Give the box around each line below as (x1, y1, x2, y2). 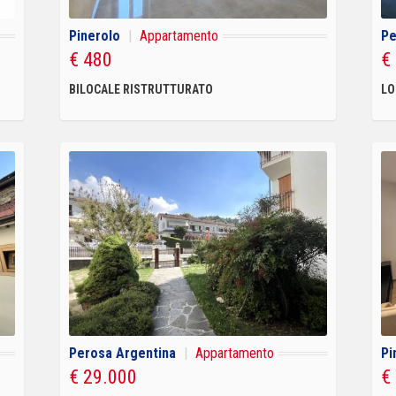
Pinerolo (68, 27, 120, 44)
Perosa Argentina (68, 344, 176, 362)
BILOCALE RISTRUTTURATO (68, 81, 213, 96)
